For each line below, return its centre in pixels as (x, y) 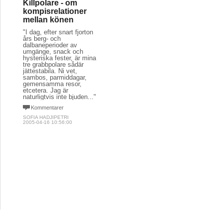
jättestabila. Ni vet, (50, 71)
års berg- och (42, 39)
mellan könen (48, 20)
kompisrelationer (55, 11)
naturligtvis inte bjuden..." (59, 97)
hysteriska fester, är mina (59, 58)
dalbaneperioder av (50, 45)
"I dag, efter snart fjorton (58, 32)
